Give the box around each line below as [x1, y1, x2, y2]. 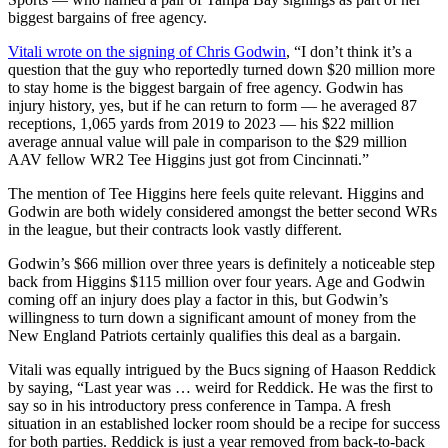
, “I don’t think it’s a [286, 43, 412, 61]
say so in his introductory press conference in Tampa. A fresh [8, 397, 391, 415]
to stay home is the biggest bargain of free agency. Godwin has [8, 79, 403, 97]
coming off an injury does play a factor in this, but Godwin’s [8, 291, 388, 309]
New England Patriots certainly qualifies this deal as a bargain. [8, 327, 401, 345]
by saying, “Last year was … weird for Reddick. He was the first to [8, 379, 433, 397]
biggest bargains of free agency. [8, 9, 207, 27]
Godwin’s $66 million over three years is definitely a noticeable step [8, 255, 435, 273]
